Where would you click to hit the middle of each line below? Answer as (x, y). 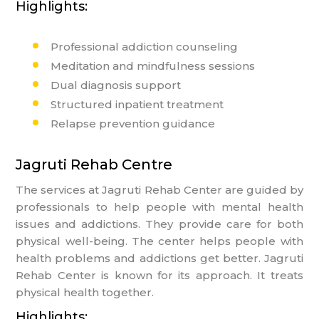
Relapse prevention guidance (133, 123)
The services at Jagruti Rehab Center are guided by (159, 189)
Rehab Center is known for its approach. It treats (159, 275)
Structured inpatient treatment (137, 104)
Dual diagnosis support (116, 85)
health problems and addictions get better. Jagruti (159, 258)
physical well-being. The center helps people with (159, 241)
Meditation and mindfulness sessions (153, 66)
